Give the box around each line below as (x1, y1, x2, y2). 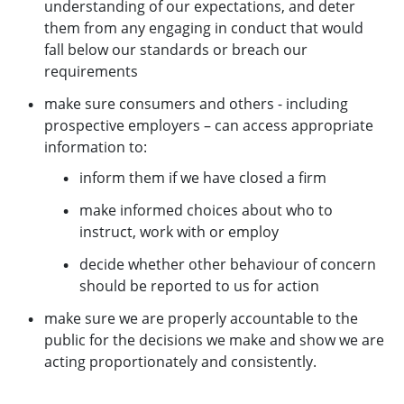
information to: (44, 137, 147, 158)
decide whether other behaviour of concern (79, 254, 376, 275)
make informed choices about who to (79, 200, 333, 221)
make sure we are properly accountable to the (44, 308, 358, 329)
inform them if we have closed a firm (79, 168, 326, 188)
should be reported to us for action (79, 276, 319, 297)
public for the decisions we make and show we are (44, 330, 384, 351)
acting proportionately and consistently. (44, 352, 317, 372)
